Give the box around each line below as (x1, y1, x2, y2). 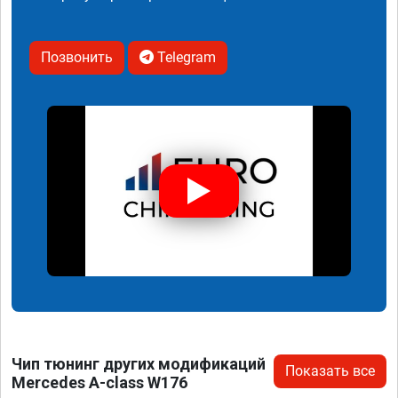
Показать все (285, 362, 375, 380)
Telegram (154, 48, 216, 66)
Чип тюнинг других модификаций (12, 354, 266, 374)
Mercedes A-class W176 (12, 373, 187, 393)
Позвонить (41, 48, 113, 66)
